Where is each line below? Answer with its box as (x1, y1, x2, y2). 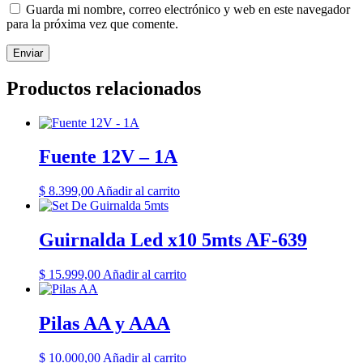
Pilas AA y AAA (39, 313, 170, 335)
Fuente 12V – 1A (39, 146, 177, 168)
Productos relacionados (6, 77, 201, 99)
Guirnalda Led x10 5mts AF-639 (39, 229, 307, 251)
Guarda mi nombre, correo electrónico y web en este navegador (26, 2, 350, 16)
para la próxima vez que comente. (6, 16, 178, 31)
